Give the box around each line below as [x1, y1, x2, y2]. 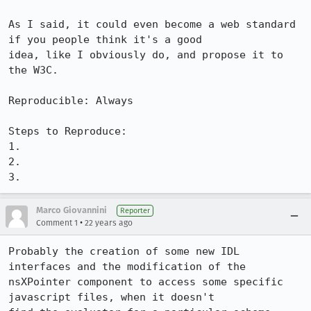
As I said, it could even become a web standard [8, 18, 296, 31]
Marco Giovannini [36, 205, 107, 215]
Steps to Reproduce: [8, 125, 127, 137]
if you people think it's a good [8, 33, 202, 46]
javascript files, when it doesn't [8, 291, 215, 303]
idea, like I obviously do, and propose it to [8, 49, 283, 61]
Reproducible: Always [8, 94, 133, 107]
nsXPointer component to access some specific [8, 276, 283, 288]
